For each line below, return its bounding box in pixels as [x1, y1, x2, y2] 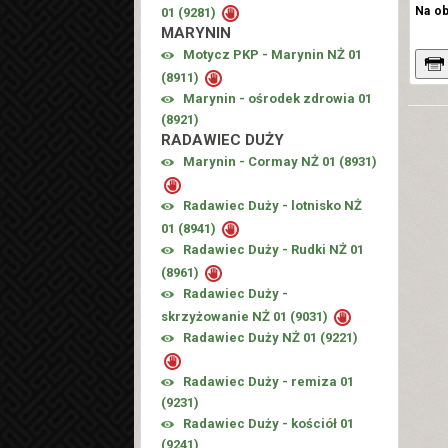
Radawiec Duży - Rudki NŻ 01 [183, 242, 365, 258]
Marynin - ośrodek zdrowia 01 [183, 91, 373, 107]
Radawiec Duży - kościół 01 [183, 416, 355, 432]
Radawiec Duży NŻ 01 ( [183, 330, 326, 346]
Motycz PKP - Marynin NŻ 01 [183, 47, 363, 63]
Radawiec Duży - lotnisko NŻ [183, 198, 363, 214]
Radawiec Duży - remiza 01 [183, 374, 355, 390]
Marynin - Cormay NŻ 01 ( [183, 154, 345, 170]
